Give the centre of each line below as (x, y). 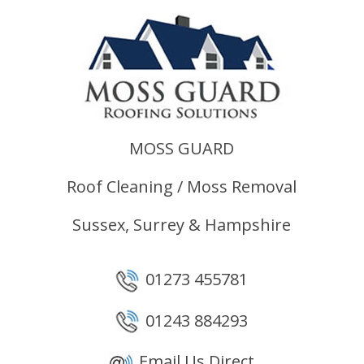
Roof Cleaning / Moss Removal (182, 186)
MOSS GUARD (182, 148)
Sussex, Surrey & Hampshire (182, 225)
